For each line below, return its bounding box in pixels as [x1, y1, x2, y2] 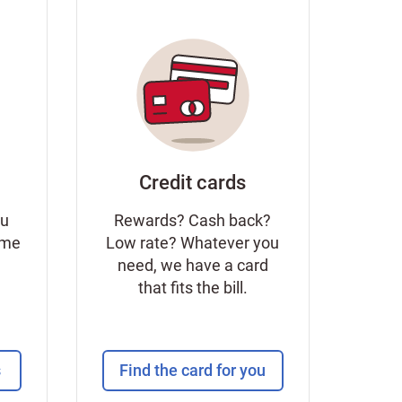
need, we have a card [117, 256, 268, 275]
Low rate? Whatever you [106, 233, 280, 252]
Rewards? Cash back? [114, 211, 272, 230]
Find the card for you [119, 361, 267, 380]
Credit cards [139, 171, 247, 194]
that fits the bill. [137, 278, 248, 297]
